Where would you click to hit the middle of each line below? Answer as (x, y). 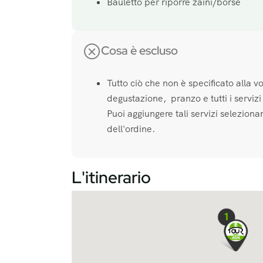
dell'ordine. (131, 129)
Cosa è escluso (139, 51)
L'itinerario (111, 178)
